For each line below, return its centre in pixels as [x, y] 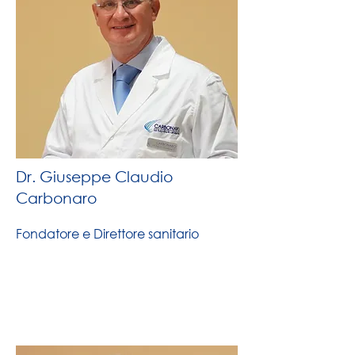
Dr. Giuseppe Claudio [94, 176]
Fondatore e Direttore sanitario [107, 233]
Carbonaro [56, 198]
